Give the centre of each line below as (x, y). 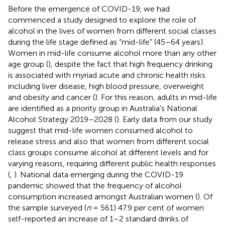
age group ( (28, 64)
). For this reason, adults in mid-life (156, 97)
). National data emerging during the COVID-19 (99, 174)
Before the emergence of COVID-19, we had (89, 9)
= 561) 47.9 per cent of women (147, 207)
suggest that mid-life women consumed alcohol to (100, 130)
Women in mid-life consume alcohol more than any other (112, 53)
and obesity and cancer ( (51, 97)
